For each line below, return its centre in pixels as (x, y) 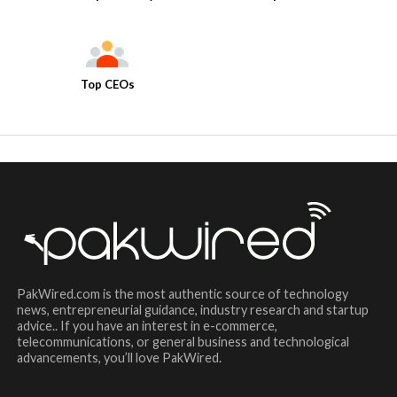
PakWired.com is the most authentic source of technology (182, 294)
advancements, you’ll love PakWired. (119, 358)
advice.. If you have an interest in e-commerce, (147, 326)
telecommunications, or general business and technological (183, 342)
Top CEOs (107, 85)
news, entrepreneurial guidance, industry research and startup (192, 310)
